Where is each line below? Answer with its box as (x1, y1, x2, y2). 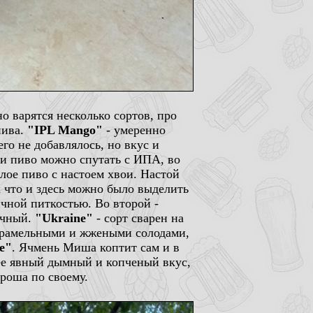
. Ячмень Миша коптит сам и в (12, 240, 180, 254)
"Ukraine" (35, 211, 93, 225)
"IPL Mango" (27, 123, 103, 137)
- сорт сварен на (93, 211, 184, 225)
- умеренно (103, 123, 166, 137)
